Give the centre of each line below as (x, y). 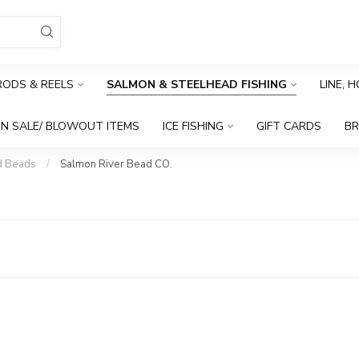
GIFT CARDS (289, 126)
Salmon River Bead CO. (116, 164)
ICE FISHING (193, 126)
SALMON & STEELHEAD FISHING (196, 85)
